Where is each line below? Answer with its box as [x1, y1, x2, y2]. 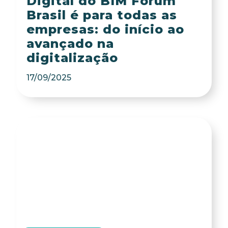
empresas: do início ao [26, 21, 184, 37]
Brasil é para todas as [26, 7, 177, 22]
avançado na [26, 36, 114, 51]
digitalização [26, 50, 118, 65]
